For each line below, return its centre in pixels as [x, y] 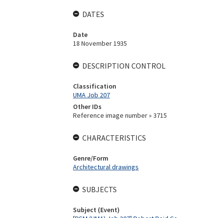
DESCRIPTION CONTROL [124, 66]
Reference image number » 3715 [120, 115]
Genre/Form [91, 158]
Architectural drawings [106, 167]
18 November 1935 [100, 43]
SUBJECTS [99, 189]
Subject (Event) [96, 210]
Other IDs [87, 107]
